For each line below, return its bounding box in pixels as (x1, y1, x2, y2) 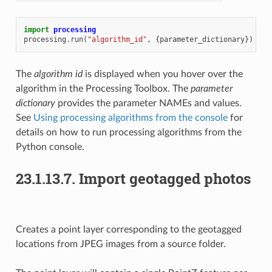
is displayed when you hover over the (82, 69, 243, 80)
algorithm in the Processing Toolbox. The (15, 84, 191, 94)
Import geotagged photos (78, 169, 251, 189)
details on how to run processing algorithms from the (15, 127, 242, 138)
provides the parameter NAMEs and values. (55, 98, 242, 109)
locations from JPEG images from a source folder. (15, 239, 226, 250)
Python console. (15, 142, 84, 152)
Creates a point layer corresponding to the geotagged (15, 225, 242, 235)
